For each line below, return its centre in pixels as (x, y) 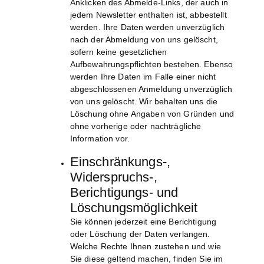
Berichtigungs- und (124, 193)
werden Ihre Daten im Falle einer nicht (143, 77)
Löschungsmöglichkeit (134, 208)
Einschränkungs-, (120, 162)
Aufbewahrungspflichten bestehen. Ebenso (151, 65)
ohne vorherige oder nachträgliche (136, 126)
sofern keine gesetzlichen (118, 52)
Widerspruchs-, (113, 177)
